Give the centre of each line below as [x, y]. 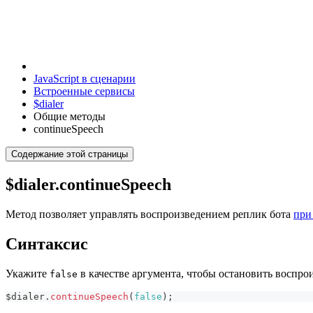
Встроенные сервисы [84, 91]
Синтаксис [47, 243]
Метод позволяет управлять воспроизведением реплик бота [150, 214]
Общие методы [70, 116]
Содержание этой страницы [70, 154]
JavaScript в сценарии [85, 79]
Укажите [28, 273]
